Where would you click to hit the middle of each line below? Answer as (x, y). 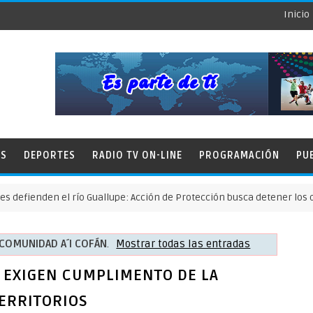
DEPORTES (50, 155)
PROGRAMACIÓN (239, 155)
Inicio (297, 14)
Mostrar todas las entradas (183, 244)
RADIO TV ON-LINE (137, 155)
